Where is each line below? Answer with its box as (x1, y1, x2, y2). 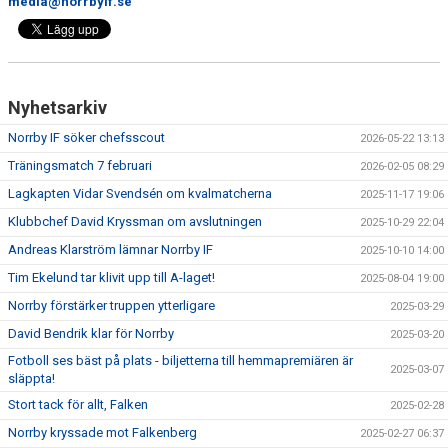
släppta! (8, 370, 55, 386)
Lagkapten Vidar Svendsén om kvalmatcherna (8, 185, 272, 201)
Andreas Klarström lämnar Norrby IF (8, 241, 213, 257)
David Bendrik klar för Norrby (8, 325, 174, 341)
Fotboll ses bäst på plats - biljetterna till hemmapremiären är (8, 352, 353, 368)
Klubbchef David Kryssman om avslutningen (8, 213, 262, 229)
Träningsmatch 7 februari (8, 157, 152, 173)
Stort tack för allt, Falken (8, 396, 148, 412)
